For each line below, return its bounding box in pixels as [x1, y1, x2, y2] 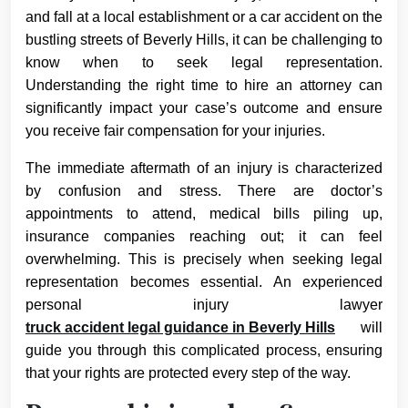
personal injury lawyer [25, 296, 382, 312]
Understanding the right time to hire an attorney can [25, 76, 382, 93]
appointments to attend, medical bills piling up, [25, 205, 382, 221]
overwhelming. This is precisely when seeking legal [25, 250, 382, 267]
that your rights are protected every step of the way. [25, 364, 351, 381]
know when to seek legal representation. [25, 54, 382, 70]
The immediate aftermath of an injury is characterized [25, 159, 382, 176]
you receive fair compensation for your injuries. [25, 122, 325, 138]
